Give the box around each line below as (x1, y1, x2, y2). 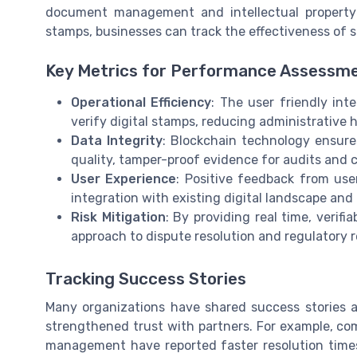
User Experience (71, 171, 177, 186)
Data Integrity (71, 132, 163, 148)
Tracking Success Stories (45, 269, 246, 288)
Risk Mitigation (71, 209, 166, 225)
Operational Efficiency (71, 94, 212, 110)
